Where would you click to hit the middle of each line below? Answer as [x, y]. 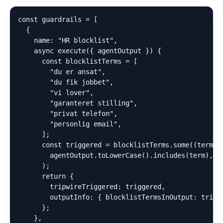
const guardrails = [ [58, 19]
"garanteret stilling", [78, 103]
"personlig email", [70, 124]
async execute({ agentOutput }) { [90, 51]
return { [46, 176]
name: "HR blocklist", [68, 40]
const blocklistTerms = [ [78, 61]
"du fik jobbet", [66, 82]
